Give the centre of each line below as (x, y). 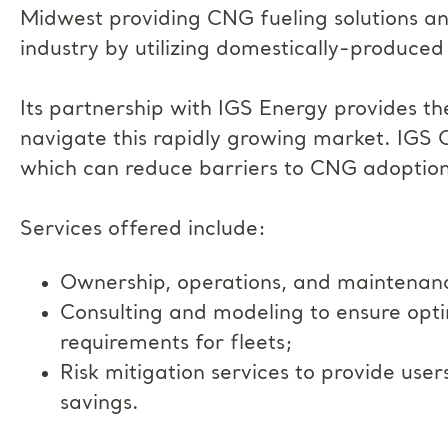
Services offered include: (143, 230)
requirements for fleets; (176, 344)
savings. (99, 404)
